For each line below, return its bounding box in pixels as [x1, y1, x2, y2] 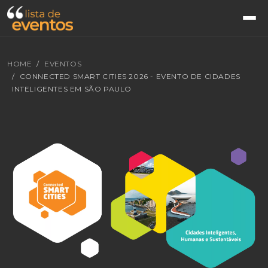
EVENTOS [44, 59, 82, 68]
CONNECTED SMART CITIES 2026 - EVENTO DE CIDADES [19, 72, 240, 81]
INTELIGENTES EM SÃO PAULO [12, 84, 132, 93]
